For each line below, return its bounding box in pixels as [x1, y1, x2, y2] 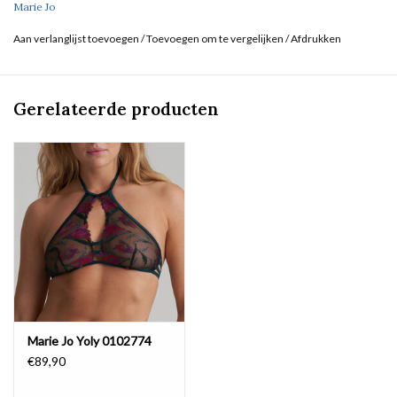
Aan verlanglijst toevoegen [13, 32, 141, 46]
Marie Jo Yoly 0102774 [27, 332, 152, 348]
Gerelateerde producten [13, 97, 219, 120]
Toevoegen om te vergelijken [146, 32, 285, 46]
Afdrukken [291, 32, 341, 46]
